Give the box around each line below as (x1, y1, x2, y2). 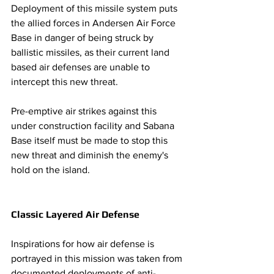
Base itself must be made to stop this (11, 135, 170, 146)
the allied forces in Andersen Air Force (11, 18, 178, 29)
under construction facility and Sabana (11, 120, 177, 131)
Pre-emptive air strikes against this (11, 106, 159, 117)
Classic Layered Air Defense (11, 209, 142, 221)
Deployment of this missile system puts (11, 3, 180, 14)
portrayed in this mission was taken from (11, 253, 185, 264)
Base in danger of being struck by (11, 32, 156, 43)
